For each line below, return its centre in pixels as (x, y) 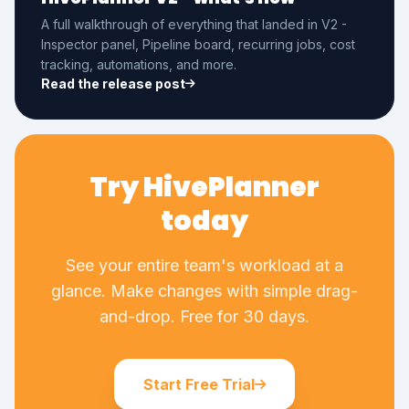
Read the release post (113, 83)
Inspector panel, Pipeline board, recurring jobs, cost (198, 44)
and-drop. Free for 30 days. (204, 316)
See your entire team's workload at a (204, 265)
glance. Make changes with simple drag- (204, 290)
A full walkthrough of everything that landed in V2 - (194, 24)
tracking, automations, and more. (139, 64)
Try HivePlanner (204, 187)
